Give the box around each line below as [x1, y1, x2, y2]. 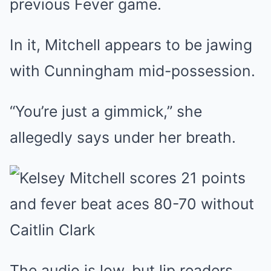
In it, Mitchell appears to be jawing [10, 35, 252, 54]
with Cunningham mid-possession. [10, 61, 255, 80]
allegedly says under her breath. [10, 128, 236, 146]
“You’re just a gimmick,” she [10, 102, 202, 120]
